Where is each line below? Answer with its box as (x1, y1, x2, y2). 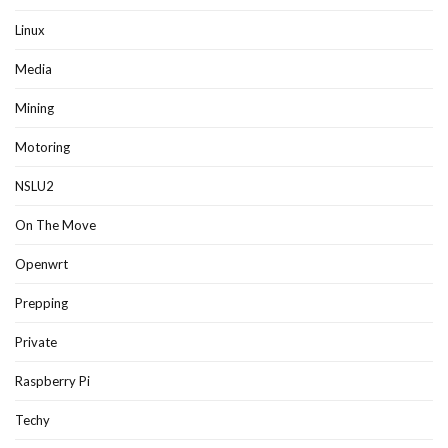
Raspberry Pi (15, 372, 90, 389)
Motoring (15, 138, 70, 155)
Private (15, 333, 57, 350)
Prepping (15, 294, 68, 311)
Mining (15, 99, 54, 116)
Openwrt (15, 255, 68, 272)
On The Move (15, 216, 96, 233)
